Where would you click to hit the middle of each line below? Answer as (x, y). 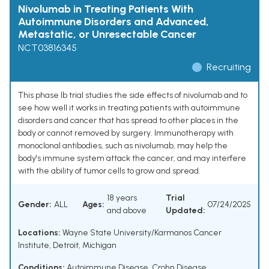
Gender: (35, 204)
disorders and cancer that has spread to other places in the (128, 121)
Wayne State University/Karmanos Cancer (141, 233)
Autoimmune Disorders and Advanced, (113, 22)
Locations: (39, 233)
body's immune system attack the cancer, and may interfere (132, 159)
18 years (122, 198)
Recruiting (229, 67)
